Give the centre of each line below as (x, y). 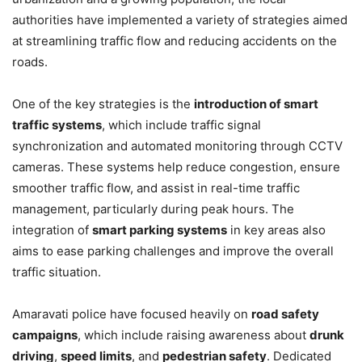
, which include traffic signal (181, 125)
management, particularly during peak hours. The (153, 209)
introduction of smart (256, 104)
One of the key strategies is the (103, 104)
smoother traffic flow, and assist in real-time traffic (156, 188)
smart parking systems (160, 230)
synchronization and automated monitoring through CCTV (177, 146)
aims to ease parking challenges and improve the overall (173, 251)
